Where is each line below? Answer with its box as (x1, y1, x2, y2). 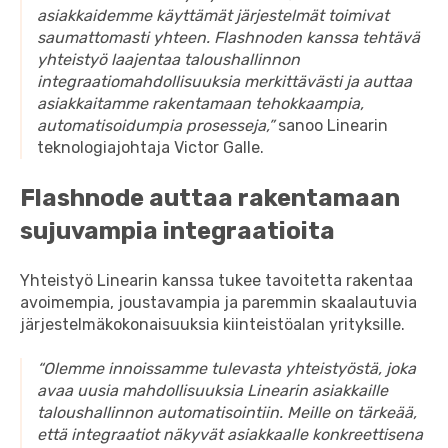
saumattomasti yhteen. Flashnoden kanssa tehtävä (37, 28, 420, 48)
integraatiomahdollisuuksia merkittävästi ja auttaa (37, 72, 412, 92)
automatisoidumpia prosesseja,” (37, 116, 274, 136)
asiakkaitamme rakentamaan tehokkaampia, (37, 94, 364, 114)
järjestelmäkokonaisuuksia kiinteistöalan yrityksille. (20, 315, 405, 335)
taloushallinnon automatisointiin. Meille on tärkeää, (37, 403, 417, 423)
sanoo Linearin (274, 116, 388, 136)
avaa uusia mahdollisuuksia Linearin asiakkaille (37, 381, 388, 401)
